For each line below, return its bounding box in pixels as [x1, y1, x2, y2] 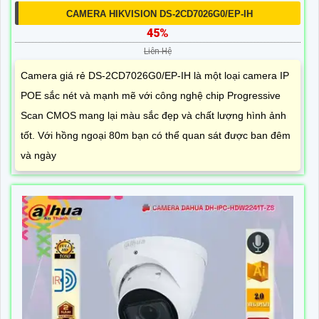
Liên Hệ [144, 46, 172, 57]
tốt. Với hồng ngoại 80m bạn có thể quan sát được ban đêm [21, 130, 291, 142]
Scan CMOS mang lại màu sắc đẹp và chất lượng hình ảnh [21, 110, 286, 122]
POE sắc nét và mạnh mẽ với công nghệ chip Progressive [21, 90, 281, 102]
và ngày [21, 150, 56, 162]
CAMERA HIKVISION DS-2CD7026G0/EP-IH [66, 9, 253, 20]
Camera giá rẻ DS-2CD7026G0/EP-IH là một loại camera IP [21, 70, 289, 82]
